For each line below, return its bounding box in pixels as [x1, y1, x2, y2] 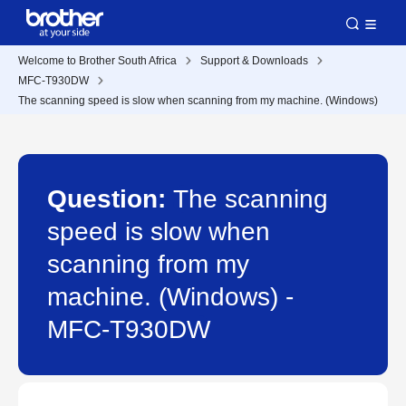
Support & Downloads [200, 54, 308, 67]
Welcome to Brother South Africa [18, 54, 177, 67]
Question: [47, 185, 173, 213]
